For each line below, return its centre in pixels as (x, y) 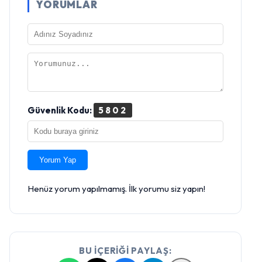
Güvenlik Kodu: (61, 110)
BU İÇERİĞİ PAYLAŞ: (125, 251)
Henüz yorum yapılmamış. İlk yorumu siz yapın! (116, 189)
